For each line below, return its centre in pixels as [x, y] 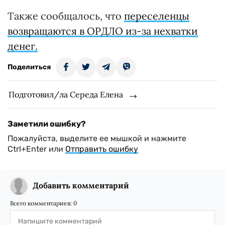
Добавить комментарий [81, 185]
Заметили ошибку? [47, 124]
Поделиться [29, 67]
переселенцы [157, 16]
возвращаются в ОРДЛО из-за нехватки [103, 31]
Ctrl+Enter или [36, 149]
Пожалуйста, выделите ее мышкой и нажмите [97, 138]
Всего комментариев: [42, 203]
